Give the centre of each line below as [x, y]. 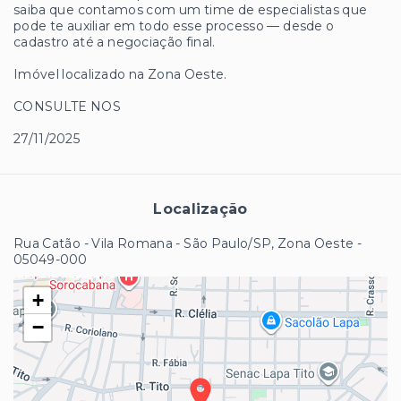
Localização [200, 209]
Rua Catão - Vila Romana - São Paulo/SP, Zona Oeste [184, 244]
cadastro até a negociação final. [115, 43]
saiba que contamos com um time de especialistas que [191, 10]
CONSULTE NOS [67, 107]
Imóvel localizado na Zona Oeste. [120, 75]
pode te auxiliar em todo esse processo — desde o [174, 26]
